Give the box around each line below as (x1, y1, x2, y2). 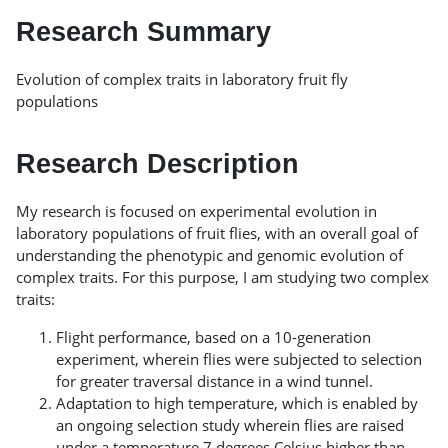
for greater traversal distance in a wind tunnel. (56, 371, 377, 392)
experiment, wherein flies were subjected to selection (56, 349, 422, 370)
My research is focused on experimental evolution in (16, 201, 377, 222)
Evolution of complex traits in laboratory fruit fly (16, 69, 348, 90)
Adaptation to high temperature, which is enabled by (56, 393, 418, 414)
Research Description (16, 149, 299, 180)
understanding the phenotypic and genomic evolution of (16, 245, 403, 266)
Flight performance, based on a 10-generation (56, 327, 371, 348)
